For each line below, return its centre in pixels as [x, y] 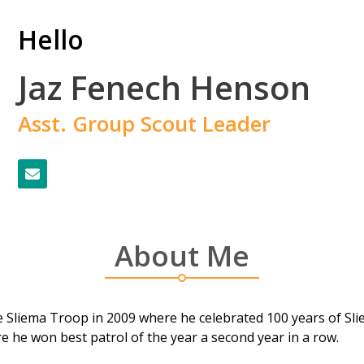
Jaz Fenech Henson [165, 87]
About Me [182, 255]
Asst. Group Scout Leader [145, 123]
